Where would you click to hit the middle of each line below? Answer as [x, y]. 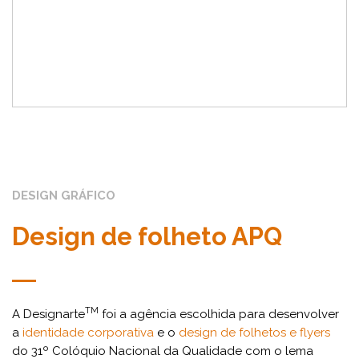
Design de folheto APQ [147, 236]
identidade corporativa [88, 333]
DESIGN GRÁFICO [64, 196]
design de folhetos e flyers [254, 333]
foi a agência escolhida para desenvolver [219, 314]
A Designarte [48, 314]
